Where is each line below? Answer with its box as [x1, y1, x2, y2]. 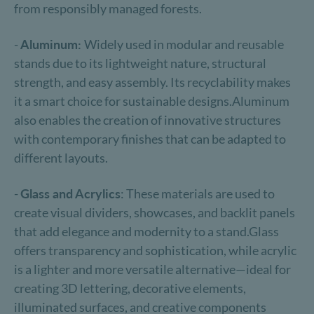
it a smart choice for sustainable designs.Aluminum [14, 93, 289, 109]
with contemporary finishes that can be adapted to [14, 131, 286, 146]
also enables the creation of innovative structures [14, 112, 281, 128]
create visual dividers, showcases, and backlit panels [14, 205, 295, 220]
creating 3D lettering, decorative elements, [14, 280, 246, 296]
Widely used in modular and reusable [84, 36, 284, 52]
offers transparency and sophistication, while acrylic [14, 243, 296, 258]
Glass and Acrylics [20, 186, 121, 201]
